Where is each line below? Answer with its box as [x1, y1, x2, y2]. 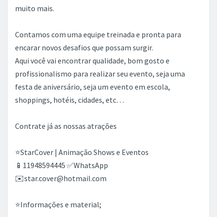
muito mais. [15, 3, 54, 13]
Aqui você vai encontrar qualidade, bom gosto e [15, 56, 170, 65]
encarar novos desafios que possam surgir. [15, 43, 153, 52]
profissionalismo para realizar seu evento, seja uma [15, 69, 185, 78]
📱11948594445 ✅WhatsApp [15, 160, 108, 170]
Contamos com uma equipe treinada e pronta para [15, 30, 181, 39]
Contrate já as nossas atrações [15, 121, 117, 131]
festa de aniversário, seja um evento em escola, [15, 82, 170, 92]
